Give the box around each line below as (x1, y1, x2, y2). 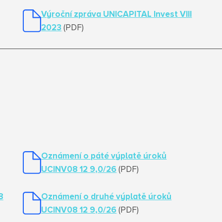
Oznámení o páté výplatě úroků (41, 152, 167, 161)
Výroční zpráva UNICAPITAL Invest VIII (41, 10, 192, 19)
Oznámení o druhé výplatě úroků (41, 193, 172, 201)
